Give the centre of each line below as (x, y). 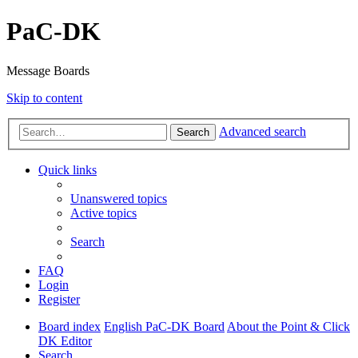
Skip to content (44, 97)
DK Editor (65, 341)
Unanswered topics (119, 199)
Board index (70, 327)
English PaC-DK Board (164, 327)
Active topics (103, 213)
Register (59, 300)
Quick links (68, 170)
